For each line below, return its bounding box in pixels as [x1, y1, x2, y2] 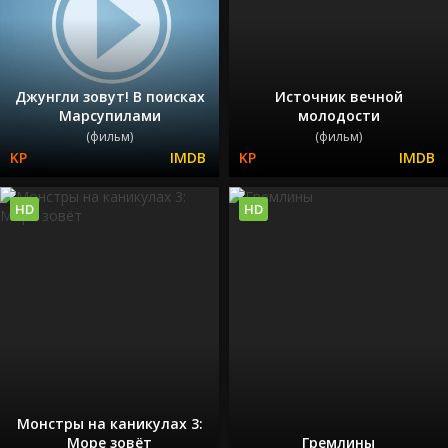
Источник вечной [274, 86, 403, 106]
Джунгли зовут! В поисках [14, 86, 205, 106]
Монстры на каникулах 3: [16, 414, 203, 434]
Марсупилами [58, 105, 161, 125]
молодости [297, 105, 380, 125]
